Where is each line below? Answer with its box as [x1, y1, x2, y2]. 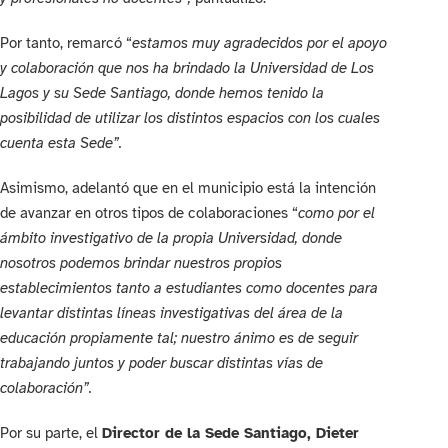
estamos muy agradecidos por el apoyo [132, 34, 387, 53]
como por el [298, 204, 375, 223]
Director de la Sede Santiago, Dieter [102, 424, 359, 443]
